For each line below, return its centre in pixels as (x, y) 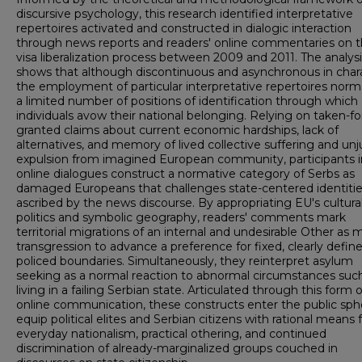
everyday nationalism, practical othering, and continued (171, 334)
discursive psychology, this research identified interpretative (185, 14)
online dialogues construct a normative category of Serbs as (185, 174)
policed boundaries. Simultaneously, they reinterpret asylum (185, 261)
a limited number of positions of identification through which (187, 101)
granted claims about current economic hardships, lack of (177, 130)
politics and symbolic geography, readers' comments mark (181, 217)
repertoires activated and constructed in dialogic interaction (184, 28)
